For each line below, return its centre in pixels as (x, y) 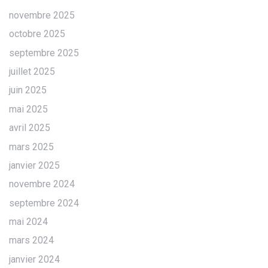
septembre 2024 (44, 203)
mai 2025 (28, 109)
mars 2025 (31, 147)
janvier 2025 (34, 165)
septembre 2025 (44, 53)
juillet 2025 (32, 71)
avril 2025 (30, 128)
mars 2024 (31, 240)
